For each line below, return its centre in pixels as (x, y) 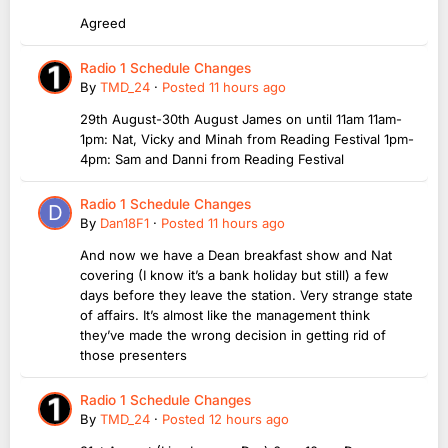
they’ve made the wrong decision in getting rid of (233, 335)
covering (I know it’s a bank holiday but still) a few (234, 275)
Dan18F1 (124, 223)
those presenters (135, 355)
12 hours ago (249, 419)
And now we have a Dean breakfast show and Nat (236, 255)
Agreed (103, 23)
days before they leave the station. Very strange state (246, 295)
